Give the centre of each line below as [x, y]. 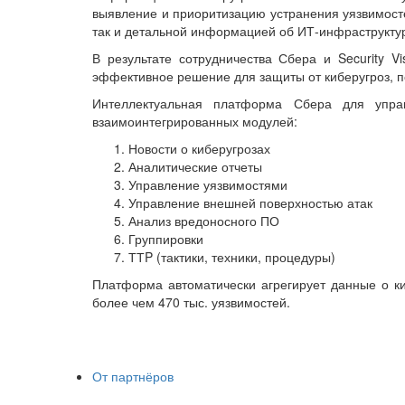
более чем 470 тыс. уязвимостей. [191, 301]
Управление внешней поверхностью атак [250, 202]
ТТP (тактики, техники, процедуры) [232, 256]
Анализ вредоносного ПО [204, 220]
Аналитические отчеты [195, 166]
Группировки [166, 238]
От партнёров [133, 376]
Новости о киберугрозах [201, 148]
